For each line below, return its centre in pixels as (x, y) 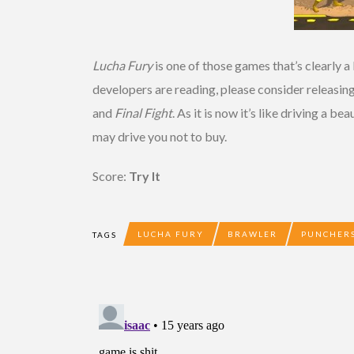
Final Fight (143, 112)
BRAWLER (252, 233)
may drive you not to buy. (160, 136)
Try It (145, 175)
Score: (111, 175)
